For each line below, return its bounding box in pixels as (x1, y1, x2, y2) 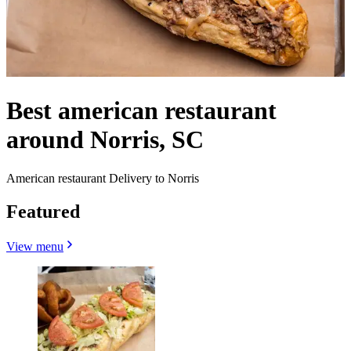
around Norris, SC (6, 125, 204, 154)
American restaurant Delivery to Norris (6, 171, 199, 185)
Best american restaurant (6, 96, 277, 125)
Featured (6, 201, 80, 222)
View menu (6, 239, 63, 253)
